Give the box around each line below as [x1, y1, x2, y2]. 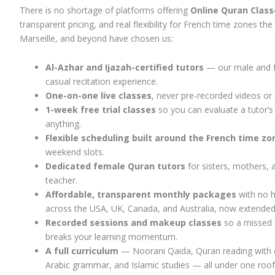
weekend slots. [45, 146, 104, 158]
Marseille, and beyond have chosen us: [20, 32, 173, 44]
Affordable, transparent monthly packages [45, 188, 236, 201]
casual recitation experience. [45, 76, 158, 88]
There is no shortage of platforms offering [20, 4, 190, 16]
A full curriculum [45, 245, 118, 257]
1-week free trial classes [45, 104, 156, 116]
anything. [45, 118, 81, 130]
